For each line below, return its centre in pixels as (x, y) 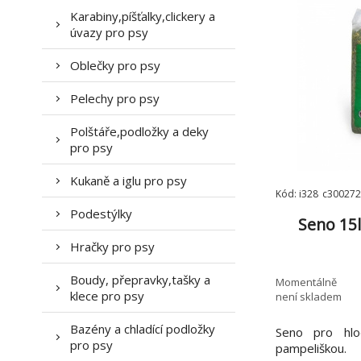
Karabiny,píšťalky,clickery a (143, 16)
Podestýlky (101, 214)
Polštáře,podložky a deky (139, 131)
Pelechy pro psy (115, 98)
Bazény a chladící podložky (143, 329)
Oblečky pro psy (115, 65)
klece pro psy (107, 296)
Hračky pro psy (112, 247)
